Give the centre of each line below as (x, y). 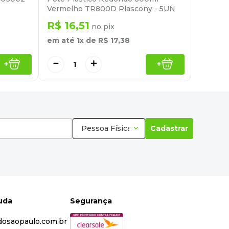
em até (62, 40)
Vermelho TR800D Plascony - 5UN (111, 8)
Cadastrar (169, 129)
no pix (102, 26)
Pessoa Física (106, 129)
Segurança (91, 201)
